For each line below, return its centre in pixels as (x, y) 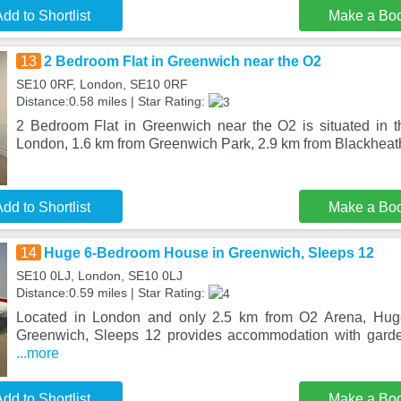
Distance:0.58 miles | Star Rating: (112, 101)
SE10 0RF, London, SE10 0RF (102, 84)
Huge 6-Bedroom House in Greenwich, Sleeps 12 (209, 253)
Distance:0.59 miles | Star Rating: (112, 293)
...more (37, 353)
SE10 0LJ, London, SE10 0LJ (99, 276)
